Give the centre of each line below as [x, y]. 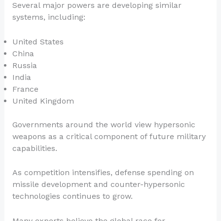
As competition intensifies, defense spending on [103, 173]
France [25, 89]
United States [38, 41]
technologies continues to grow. [72, 196]
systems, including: [49, 17]
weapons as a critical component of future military [109, 136]
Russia [24, 65]
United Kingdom [43, 101]
